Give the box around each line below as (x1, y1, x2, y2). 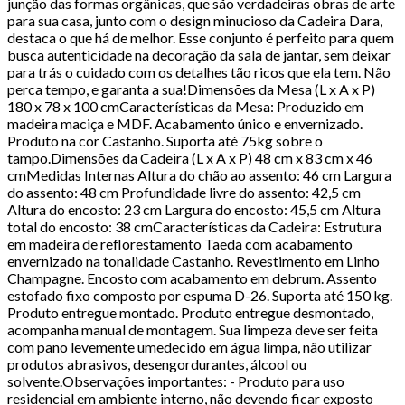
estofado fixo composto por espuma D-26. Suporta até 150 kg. (7, 286, 392, 304)
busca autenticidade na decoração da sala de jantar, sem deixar (7, 45, 391, 63)
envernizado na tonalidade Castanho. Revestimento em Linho (7, 251, 380, 269)
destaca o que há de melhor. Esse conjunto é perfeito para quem (7, 28, 394, 46)
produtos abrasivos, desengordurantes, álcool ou (7, 354, 306, 372)
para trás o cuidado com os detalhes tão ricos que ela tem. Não (7, 62, 391, 80)
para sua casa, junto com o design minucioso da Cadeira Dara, (7, 11, 382, 29)
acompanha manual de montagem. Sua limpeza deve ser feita (7, 320, 378, 338)
